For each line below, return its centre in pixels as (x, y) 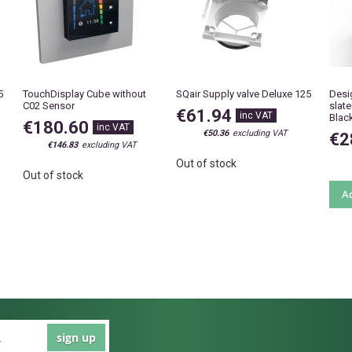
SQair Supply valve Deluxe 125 (244, 94)
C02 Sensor (49, 106)
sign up (76, 337)
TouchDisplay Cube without (84, 94)
